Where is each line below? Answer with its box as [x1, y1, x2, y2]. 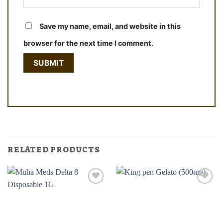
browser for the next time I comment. [23, 39, 153, 48]
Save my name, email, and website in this [39, 22, 181, 31]
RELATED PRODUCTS [7, 144, 100, 155]
